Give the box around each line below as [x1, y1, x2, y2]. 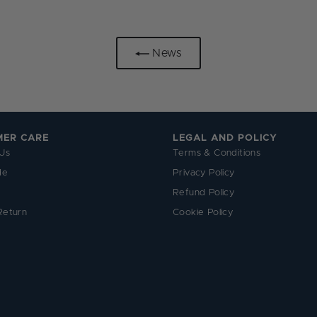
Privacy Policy [173, 168, 235, 178]
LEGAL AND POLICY [173, 133, 277, 143]
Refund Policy [173, 188, 235, 197]
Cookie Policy [173, 207, 234, 217]
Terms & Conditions [173, 148, 261, 158]
